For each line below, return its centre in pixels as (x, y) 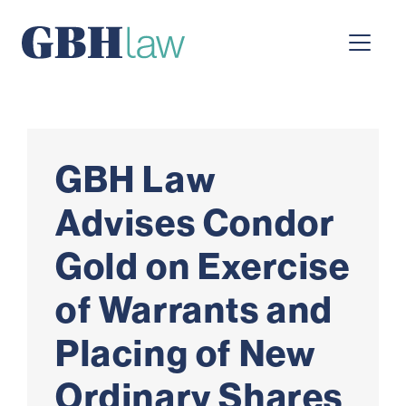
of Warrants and (195, 310)
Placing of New (186, 353)
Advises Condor (195, 223)
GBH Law (136, 179)
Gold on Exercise (203, 266)
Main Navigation (127, 58)
